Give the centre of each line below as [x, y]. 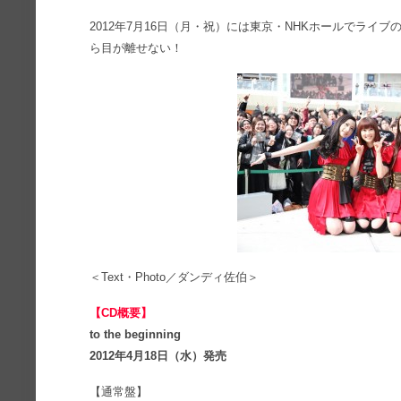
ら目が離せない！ [137, 48]
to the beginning [136, 334]
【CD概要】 [121, 313]
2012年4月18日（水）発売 [158, 356]
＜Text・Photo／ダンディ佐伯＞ [175, 277]
